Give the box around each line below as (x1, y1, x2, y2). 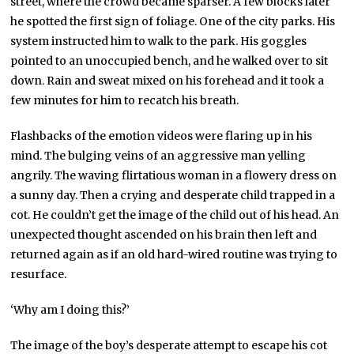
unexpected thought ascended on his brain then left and (10, 228, 318, 243)
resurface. (10, 267, 67, 282)
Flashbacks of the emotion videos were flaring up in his (10, 129, 313, 144)
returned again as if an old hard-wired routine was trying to (10, 247, 338, 262)
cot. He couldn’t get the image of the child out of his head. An (10, 208, 340, 223)
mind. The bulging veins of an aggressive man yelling (10, 149, 307, 164)
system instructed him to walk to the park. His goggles (10, 34, 307, 49)
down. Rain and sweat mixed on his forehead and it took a (10, 73, 325, 88)
